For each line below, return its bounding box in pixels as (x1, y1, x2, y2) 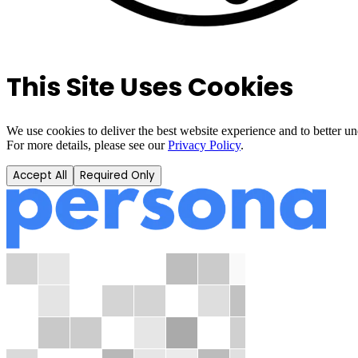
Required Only (80, 167, 155, 183)
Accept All (13, 167, 67, 183)
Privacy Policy (168, 137, 241, 152)
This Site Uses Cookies (6, 69, 293, 105)
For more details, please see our (6, 137, 165, 152)
